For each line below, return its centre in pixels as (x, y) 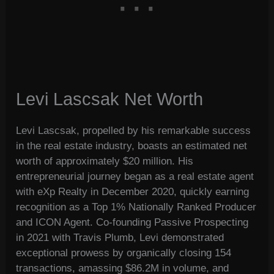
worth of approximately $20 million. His (105, 161)
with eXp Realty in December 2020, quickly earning (133, 192)
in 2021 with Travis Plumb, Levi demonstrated (120, 238)
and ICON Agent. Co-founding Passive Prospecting (132, 223)
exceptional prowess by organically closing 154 (124, 253)
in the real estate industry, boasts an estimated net (132, 146)
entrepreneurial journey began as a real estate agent (135, 177)
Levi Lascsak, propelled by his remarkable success (134, 131)
